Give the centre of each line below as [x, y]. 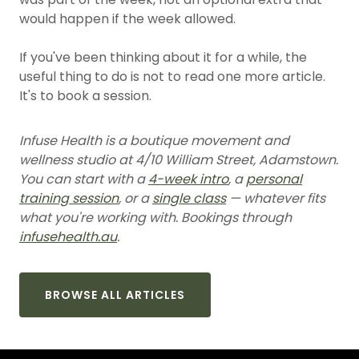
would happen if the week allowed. [127, 19]
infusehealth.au [68, 237]
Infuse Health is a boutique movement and [154, 141]
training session [69, 198]
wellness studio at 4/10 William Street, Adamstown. [179, 160]
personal [274, 179]
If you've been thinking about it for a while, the [163, 57]
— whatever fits [276, 198]
